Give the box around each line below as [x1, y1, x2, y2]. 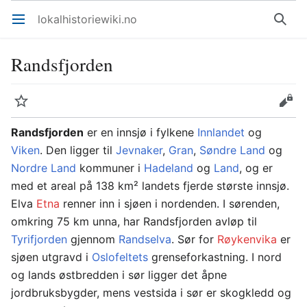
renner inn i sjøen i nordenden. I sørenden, [60, 197, 280, 210]
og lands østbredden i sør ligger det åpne [11, 268, 227, 282]
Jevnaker [116, 143, 162, 157]
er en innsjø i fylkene [84, 125, 197, 139]
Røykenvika [217, 232, 277, 246]
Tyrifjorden [11, 232, 67, 246]
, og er [239, 161, 273, 175]
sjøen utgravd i [11, 250, 92, 264]
